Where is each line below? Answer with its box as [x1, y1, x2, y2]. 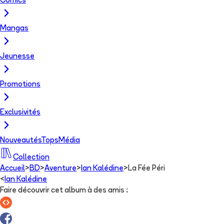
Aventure [44, 164, 76, 172]
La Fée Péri [128, 164, 165, 172]
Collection [13, 153, 49, 161]
